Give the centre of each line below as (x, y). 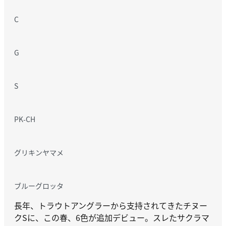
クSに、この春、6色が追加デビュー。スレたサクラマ (112, 217)
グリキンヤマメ (39, 152)
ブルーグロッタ (39, 185)
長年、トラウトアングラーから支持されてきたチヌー (111, 205)
